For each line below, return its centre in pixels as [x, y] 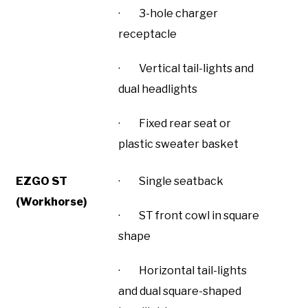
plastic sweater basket [178, 144]
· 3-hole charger [168, 13]
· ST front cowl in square [189, 215]
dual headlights [158, 89]
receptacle [147, 34]
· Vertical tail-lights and [186, 68]
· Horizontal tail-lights [183, 270]
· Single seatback [171, 181]
